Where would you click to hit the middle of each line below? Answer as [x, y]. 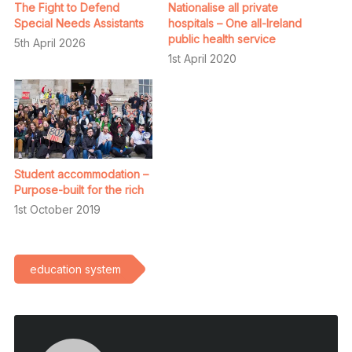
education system [75, 269]
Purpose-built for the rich [79, 189]
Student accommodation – [81, 174]
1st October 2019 [57, 209]
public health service [222, 39]
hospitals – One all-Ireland [235, 24]
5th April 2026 [49, 43]
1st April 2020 [202, 59]
